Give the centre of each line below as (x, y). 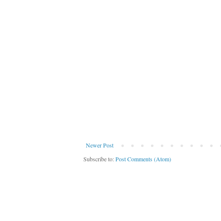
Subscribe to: (99, 159)
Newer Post (100, 145)
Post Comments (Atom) (143, 159)
